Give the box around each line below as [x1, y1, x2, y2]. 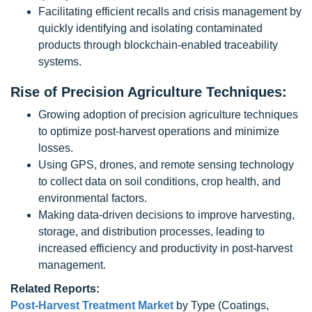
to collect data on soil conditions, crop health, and [38, 175, 281, 187]
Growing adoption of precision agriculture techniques [38, 109, 298, 120]
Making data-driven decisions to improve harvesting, [38, 209, 295, 221]
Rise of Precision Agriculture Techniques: [10, 84, 287, 100]
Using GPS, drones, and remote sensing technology [38, 159, 294, 171]
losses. [38, 142, 73, 154]
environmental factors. [38, 192, 147, 204]
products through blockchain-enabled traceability [38, 39, 278, 51]
